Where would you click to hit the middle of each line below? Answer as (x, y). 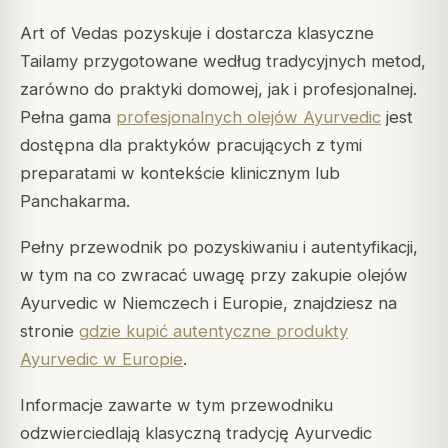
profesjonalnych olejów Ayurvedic (248, 116)
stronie (49, 330)
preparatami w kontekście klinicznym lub (180, 172)
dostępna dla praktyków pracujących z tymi (191, 144)
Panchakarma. (75, 200)
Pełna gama (68, 116)
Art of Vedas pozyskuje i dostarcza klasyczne (197, 32)
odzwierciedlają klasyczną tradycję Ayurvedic (196, 433)
